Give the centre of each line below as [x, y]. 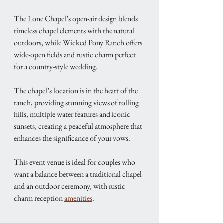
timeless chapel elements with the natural [75, 31]
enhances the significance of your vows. [73, 138]
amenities [78, 198]
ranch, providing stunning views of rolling [77, 103]
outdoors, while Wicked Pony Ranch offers [79, 43]
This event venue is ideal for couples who [75, 162]
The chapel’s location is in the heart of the [77, 91]
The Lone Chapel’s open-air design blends [77, 19]
